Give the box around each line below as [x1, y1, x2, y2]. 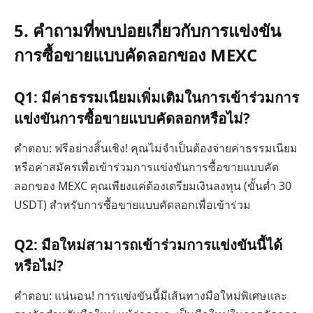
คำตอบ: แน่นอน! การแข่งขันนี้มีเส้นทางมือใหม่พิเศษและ [14, 288, 287, 303]
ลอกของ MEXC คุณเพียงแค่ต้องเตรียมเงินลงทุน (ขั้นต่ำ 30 [14, 178, 291, 194]
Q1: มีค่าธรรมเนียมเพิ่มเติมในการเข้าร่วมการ [14, 87, 299, 107]
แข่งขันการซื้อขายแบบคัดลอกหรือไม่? [14, 108, 250, 128]
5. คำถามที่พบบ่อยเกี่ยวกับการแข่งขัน [14, 19, 281, 42]
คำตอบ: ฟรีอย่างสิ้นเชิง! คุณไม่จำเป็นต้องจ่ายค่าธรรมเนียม [14, 140, 298, 156]
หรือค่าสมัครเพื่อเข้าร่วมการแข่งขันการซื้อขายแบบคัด [14, 159, 279, 175]
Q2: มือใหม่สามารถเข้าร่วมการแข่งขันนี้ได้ [14, 234, 282, 254]
